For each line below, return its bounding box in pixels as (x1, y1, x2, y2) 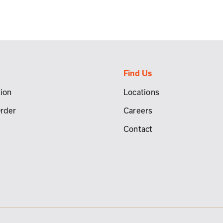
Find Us (123, 69, 152, 78)
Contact (123, 124, 153, 133)
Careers (123, 106, 153, 115)
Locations (123, 87, 159, 97)
